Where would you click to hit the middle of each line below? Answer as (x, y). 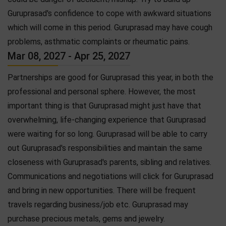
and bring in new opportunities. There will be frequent (102, 190)
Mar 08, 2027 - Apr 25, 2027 (69, 56)
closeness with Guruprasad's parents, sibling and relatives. (109, 162)
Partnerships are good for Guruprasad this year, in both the (110, 77)
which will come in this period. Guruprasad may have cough (110, 27)
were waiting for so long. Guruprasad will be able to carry (107, 134)
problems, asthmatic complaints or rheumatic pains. (99, 41)
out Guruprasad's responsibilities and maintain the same (105, 148)
